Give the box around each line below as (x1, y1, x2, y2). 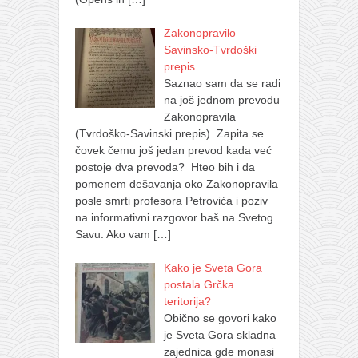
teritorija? (163, 294, 211, 308)
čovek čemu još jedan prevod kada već (75, 143, 272, 157)
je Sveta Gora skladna (163, 328, 276, 341)
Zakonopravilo (163, 26, 236, 39)
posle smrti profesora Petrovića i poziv (75, 193, 268, 207)
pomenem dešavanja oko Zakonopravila (75, 177, 278, 190)
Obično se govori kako (163, 311, 276, 324)
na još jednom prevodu (163, 93, 280, 106)
